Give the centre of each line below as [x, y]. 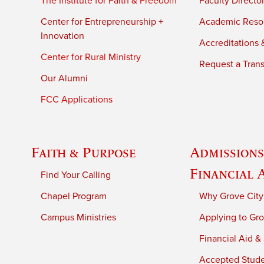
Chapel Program [74, 197]
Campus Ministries [79, 218]
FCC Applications [77, 100]
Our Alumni [65, 79]
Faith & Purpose [84, 153]
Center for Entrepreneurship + [102, 22]
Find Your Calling [76, 175]
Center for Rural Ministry [91, 57]
